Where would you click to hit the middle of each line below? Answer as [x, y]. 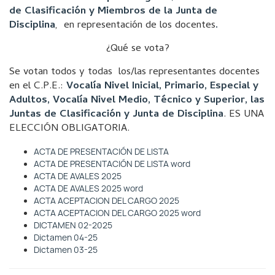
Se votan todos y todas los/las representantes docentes [134, 72]
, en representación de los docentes [135, 26]
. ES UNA [244, 115]
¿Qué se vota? [137, 49]
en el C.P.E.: [38, 87]
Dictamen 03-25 [66, 250]
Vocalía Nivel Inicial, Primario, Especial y [162, 87]
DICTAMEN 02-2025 [73, 225]
